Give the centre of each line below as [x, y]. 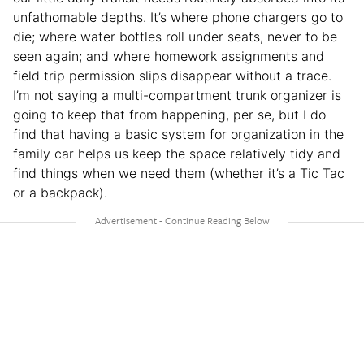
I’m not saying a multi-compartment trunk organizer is [177, 95]
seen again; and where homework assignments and [169, 56]
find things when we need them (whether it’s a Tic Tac [179, 173]
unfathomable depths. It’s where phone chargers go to [178, 17]
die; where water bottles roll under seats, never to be [175, 36]
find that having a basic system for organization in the [178, 134]
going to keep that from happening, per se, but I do [169, 114]
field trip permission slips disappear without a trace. [172, 75]
